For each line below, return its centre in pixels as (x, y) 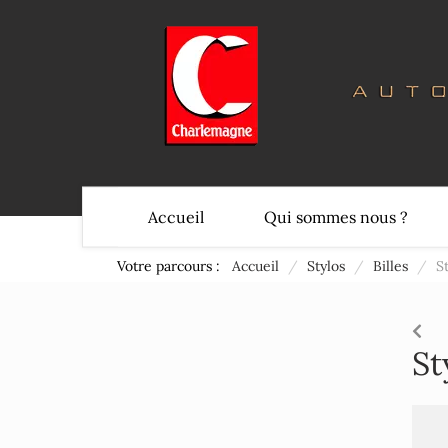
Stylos (326, 266)
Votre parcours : (172, 266)
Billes (390, 266)
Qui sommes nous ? (336, 216)
